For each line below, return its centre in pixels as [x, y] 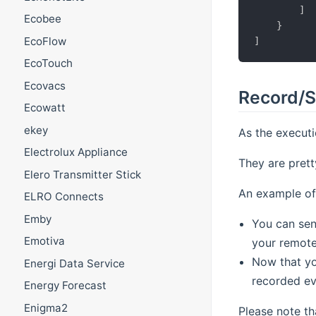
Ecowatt [44, 108]
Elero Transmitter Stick [82, 174]
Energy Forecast [65, 286]
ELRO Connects [63, 197]
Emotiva [44, 241]
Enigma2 [45, 308]
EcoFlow [45, 41]
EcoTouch [48, 63]
